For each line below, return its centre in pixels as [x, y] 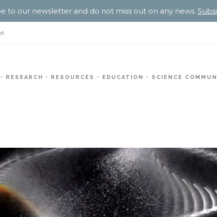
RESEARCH [24, 77]
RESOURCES [73, 77]
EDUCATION [123, 77]
